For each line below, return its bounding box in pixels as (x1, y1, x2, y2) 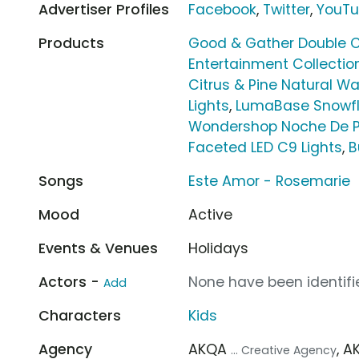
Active (188, 204, 233, 224)
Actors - (38, 272, 103, 292)
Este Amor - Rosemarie (188, 171, 351, 191)
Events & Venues (38, 238, 158, 258)
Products (38, 33, 104, 53)
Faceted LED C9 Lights (188, 137, 343, 157)
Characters (38, 305, 121, 325)
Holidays (188, 238, 249, 258)
